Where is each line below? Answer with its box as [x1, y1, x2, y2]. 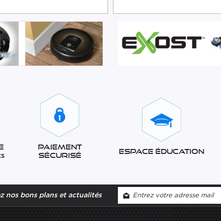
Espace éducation [118, 147, 204, 155]
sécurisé [38, 151, 81, 160]
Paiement [37, 143, 82, 151]
